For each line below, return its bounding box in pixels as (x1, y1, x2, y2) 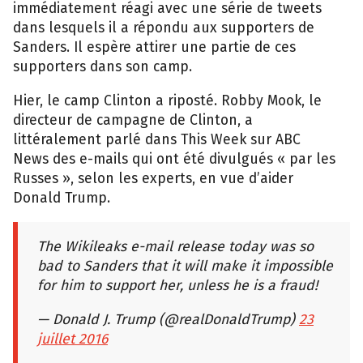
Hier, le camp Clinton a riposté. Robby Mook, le (13, 92, 322, 109)
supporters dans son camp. (13, 58, 192, 76)
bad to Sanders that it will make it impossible (37, 257, 333, 275)
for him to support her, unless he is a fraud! (37, 276, 318, 294)
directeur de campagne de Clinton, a (13, 111, 253, 129)
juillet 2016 (37, 330, 108, 348)
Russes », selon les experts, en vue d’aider (13, 169, 293, 187)
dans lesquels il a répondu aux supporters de (13, 19, 314, 37)
